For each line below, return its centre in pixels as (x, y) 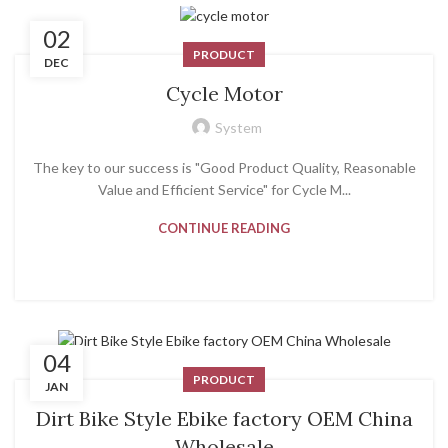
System (238, 128)
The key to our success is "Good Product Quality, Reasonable (224, 168)
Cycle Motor (224, 94)
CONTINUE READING (224, 228)
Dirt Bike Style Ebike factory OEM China (224, 418)
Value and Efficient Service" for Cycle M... (224, 190)
